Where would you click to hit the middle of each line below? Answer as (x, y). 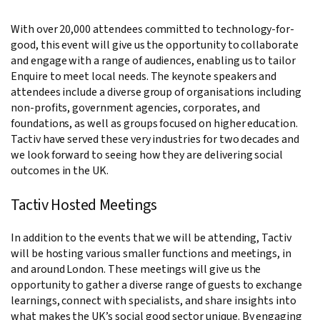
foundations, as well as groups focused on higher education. (154, 124)
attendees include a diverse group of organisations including (156, 92)
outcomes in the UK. (60, 171)
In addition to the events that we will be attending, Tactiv (151, 238)
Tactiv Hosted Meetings (84, 205)
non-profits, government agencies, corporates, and (135, 108)
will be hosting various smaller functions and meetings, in (151, 254)
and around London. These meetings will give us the (136, 270)
